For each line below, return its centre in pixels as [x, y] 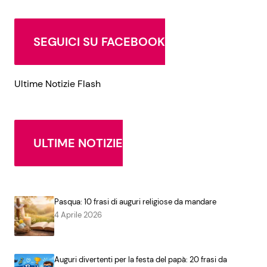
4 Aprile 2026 [78, 215]
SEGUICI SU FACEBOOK [99, 42]
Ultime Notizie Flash [58, 84]
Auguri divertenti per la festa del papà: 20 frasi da [140, 260]
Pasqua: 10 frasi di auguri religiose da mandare [135, 202]
